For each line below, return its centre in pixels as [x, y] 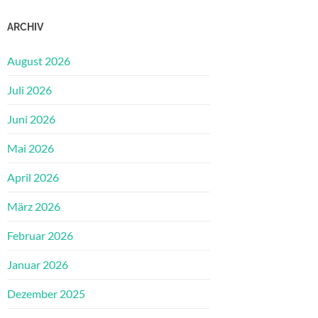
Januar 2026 [38, 265]
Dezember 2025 [46, 294]
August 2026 [39, 61]
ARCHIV [25, 27]
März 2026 [34, 207]
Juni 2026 [31, 119]
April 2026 [33, 177]
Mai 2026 [31, 148]
